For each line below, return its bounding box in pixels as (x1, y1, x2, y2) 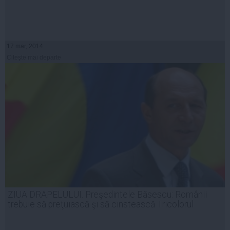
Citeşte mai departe (7, 53, 61, 61)
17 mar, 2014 (7, 42, 43, 50)
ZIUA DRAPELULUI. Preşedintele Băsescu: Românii (8, 189, 207, 200)
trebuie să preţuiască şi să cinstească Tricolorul (8, 199, 194, 209)
